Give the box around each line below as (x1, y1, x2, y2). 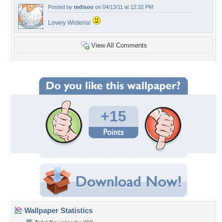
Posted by (48, 4, 74, 10)
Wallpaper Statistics (22, 206, 93, 215)
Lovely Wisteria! (48, 19, 92, 26)
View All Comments (91, 42, 147, 49)
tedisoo (74, 4, 94, 10)
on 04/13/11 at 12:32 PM (94, 4, 153, 10)
